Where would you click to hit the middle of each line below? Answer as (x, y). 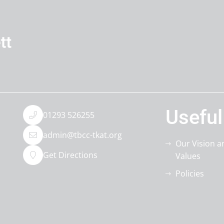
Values (188, 156)
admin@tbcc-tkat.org (82, 135)
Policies (189, 173)
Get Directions (70, 155)
